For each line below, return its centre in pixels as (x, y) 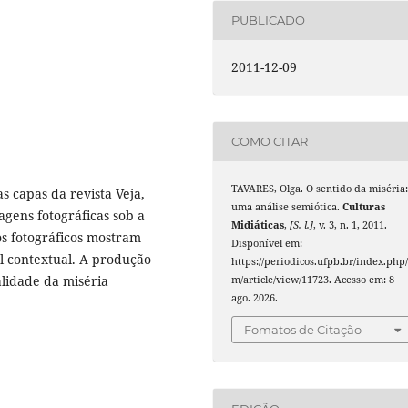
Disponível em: (267, 243)
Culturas (364, 206)
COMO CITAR (270, 142)
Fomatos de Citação (303, 330)
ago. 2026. (255, 297)
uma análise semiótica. (287, 206)
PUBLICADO (269, 20)
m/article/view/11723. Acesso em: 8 (313, 279)
